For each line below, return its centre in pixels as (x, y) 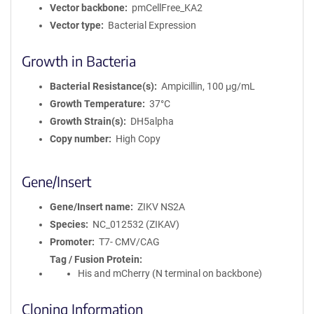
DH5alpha (152, 121)
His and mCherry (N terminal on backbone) (170, 273)
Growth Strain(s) (87, 121)
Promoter (71, 242)
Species (68, 224)
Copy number (79, 139)
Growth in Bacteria (79, 61)
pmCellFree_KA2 (167, 8)
